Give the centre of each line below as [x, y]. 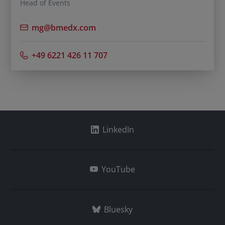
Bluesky [119, 209]
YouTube [119, 170]
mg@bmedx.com [64, 27]
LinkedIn [119, 130]
